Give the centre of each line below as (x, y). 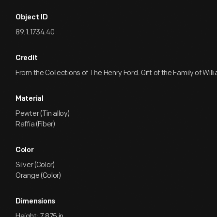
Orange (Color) (38, 176)
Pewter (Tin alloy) (43, 114)
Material (30, 99)
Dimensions (35, 202)
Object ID (32, 18)
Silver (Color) (35, 165)
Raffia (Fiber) (35, 124)
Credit (27, 58)
